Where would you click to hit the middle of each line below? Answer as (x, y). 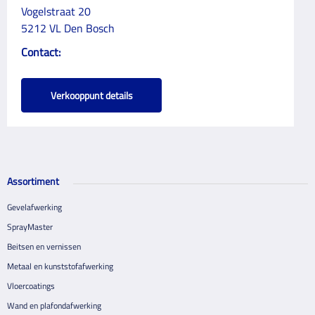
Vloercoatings (31, 286)
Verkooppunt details (91, 95)
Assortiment (33, 181)
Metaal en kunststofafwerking (60, 266)
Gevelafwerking (34, 207)
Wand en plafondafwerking (54, 306)
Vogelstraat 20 (56, 11)
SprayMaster (30, 227)
